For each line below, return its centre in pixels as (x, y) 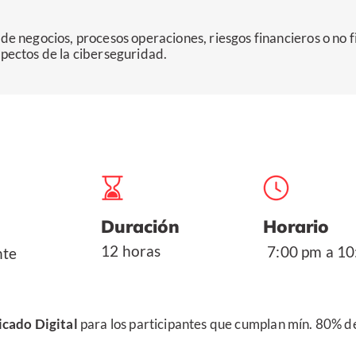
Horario (296, 226)
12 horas (131, 251)
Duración (140, 226)
